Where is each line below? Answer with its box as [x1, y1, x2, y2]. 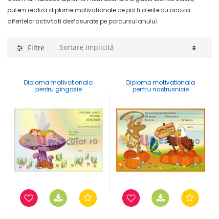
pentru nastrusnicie [132, 85, 189, 94]
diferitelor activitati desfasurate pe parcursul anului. [7, 17, 158, 26]
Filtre [28, 43, 44, 52]
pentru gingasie [35, 85, 82, 94]
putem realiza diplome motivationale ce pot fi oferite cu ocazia [7, 6, 191, 15]
